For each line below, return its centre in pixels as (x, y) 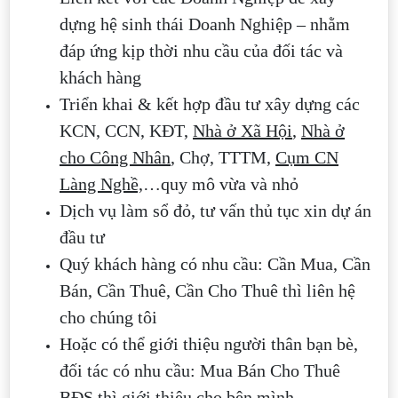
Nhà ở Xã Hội (243, 131)
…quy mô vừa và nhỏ (221, 184)
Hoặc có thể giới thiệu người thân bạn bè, (209, 344)
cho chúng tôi (108, 318)
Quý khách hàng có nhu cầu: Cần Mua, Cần (215, 264)
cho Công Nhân (115, 158)
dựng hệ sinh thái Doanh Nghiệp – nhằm (205, 24)
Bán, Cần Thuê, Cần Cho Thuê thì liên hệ (207, 291)
